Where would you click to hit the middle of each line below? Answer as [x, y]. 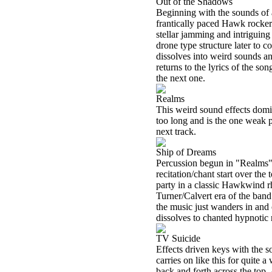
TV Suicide [178, 238]
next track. [176, 131]
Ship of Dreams [186, 152]
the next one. [181, 78]
